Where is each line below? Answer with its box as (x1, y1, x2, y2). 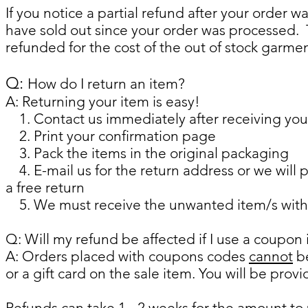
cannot (249, 247, 293, 265)
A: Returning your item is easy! (5, 93, 200, 110)
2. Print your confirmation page (5, 127, 216, 144)
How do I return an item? (27, 75, 185, 92)
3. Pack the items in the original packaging (5, 144, 289, 162)
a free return (5, 179, 85, 196)
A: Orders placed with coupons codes (5, 247, 249, 265)
